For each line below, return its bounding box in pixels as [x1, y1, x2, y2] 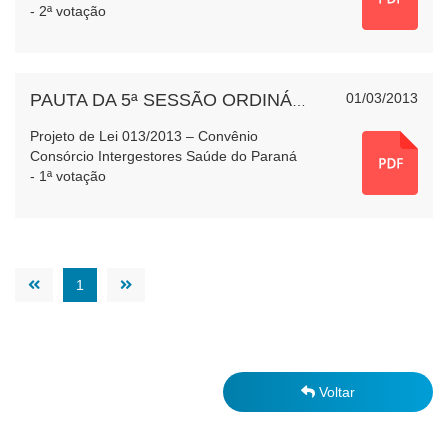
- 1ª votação [30, 168, 106, 184]
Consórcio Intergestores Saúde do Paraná [30, 148, 297, 164]
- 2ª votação [30, 3, 106, 19]
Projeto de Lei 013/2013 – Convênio [30, 128, 258, 144]
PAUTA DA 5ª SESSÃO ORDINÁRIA [292, 93, 306, 109]
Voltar [315, 384, 355, 400]
